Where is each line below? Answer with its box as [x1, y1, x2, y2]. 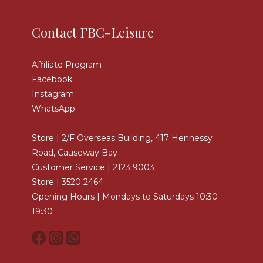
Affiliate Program [32, 59, 102, 70]
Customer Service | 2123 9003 [32, 162, 154, 173]
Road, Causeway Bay [32, 147, 117, 158]
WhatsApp [32, 103, 75, 114]
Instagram [32, 89, 74, 99]
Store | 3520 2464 [32, 177, 103, 187]
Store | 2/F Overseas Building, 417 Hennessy [32, 133, 213, 143]
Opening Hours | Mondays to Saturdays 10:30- [32, 191, 221, 202]
